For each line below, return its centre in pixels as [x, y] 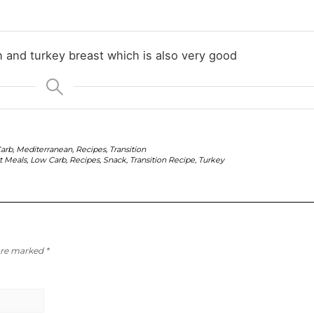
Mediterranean [44, 149]
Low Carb [48, 159]
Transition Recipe [162, 159]
